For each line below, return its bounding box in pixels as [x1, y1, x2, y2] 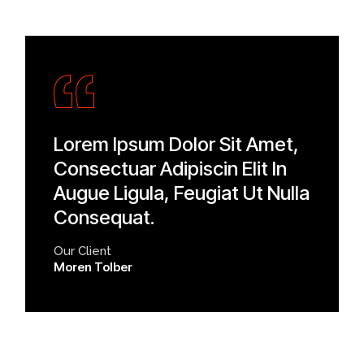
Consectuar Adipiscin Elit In [54, 157, 288, 181]
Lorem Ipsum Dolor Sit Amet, [54, 132, 300, 157]
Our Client [54, 244, 112, 259]
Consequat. [54, 206, 155, 230]
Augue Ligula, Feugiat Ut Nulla [54, 181, 310, 206]
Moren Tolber [54, 259, 133, 275]
